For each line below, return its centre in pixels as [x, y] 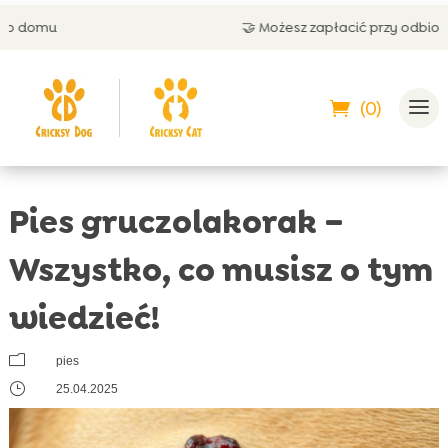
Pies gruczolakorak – [176, 222]
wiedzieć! [84, 318]
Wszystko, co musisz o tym [220, 270]
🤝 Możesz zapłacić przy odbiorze [270, 27]
